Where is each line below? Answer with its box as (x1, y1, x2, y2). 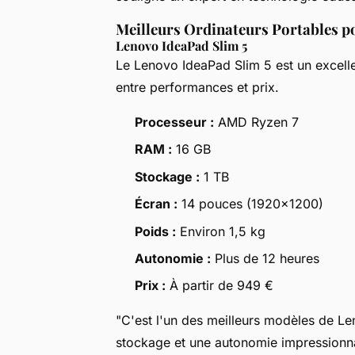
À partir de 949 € (166, 277, 273, 294)
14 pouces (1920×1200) (177, 196, 323, 212)
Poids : (135, 223, 176, 239)
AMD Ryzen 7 (214, 113, 299, 130)
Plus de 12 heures (211, 250, 319, 266)
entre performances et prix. (116, 78, 279, 95)
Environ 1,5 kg (176, 223, 265, 239)
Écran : (135, 196, 177, 212)
